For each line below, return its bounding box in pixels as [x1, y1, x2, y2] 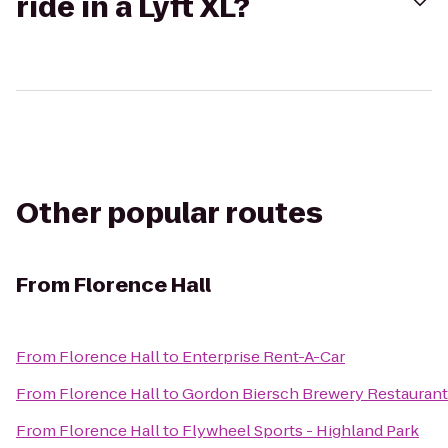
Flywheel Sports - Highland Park [182, 420, 419, 441]
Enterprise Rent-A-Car [182, 346, 345, 367]
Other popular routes [16, 194, 323, 233]
